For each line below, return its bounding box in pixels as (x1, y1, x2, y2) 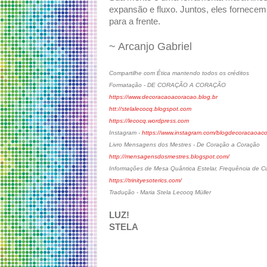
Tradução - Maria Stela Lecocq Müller (109, 189, 211, 196)
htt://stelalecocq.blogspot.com (109, 105, 191, 113)
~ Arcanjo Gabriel (109, 41, 192, 53)
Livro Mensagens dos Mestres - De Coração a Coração (109, 141, 260, 148)
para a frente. (109, 17, 160, 27)
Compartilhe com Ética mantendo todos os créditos (109, 70, 249, 77)
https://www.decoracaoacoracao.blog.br (109, 94, 218, 101)
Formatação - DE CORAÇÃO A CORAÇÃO (109, 82, 226, 89)
